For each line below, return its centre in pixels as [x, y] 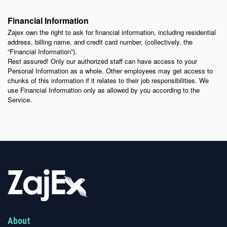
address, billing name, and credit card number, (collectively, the [100, 42]
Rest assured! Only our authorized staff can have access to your [102, 61]
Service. [20, 100]
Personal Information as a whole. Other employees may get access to [110, 71]
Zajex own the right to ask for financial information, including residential [112, 32]
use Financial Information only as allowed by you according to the [104, 90]
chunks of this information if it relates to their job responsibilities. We [108, 81]
